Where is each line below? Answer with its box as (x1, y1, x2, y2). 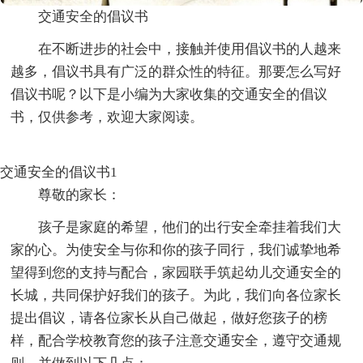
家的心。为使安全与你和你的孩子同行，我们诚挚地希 (11, 241, 342, 258)
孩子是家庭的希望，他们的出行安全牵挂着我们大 (38, 219, 342, 235)
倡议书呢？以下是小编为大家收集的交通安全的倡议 (11, 86, 328, 102)
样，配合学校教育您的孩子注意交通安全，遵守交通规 (11, 332, 342, 348)
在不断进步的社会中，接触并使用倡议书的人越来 (38, 41, 342, 57)
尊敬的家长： (38, 186, 122, 203)
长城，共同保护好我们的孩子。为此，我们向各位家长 (11, 287, 342, 303)
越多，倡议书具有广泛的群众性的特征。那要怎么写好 (11, 63, 342, 79)
